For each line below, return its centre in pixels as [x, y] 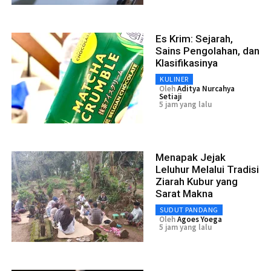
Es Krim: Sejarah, [194, 38]
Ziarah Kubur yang [197, 181]
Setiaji [171, 96]
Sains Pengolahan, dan [207, 51]
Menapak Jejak [191, 157]
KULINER [174, 79]
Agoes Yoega [200, 219]
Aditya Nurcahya [206, 88]
